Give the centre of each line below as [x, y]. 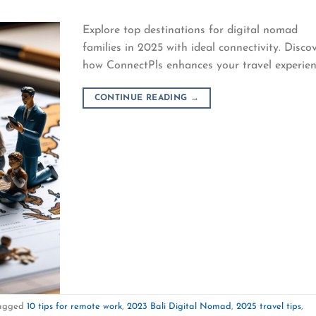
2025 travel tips [269, 306]
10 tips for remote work [74, 306]
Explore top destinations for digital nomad [190, 30]
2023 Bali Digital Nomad [179, 306]
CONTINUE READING [142, 98]
